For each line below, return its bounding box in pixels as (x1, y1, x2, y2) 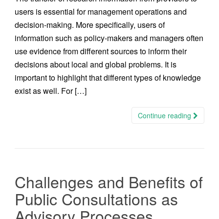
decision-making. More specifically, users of (15, 19, 165, 30)
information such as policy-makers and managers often (15, 32, 203, 44)
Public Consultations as (15, 187, 178, 210)
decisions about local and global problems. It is (15, 59, 176, 70)
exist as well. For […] (15, 85, 87, 96)
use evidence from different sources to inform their (15, 45, 187, 57)
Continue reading (138, 110, 193, 120)
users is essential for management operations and (15, 6, 187, 17)
